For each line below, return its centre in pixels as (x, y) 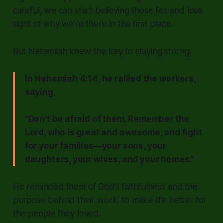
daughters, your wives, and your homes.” (110, 159)
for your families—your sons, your (96, 146)
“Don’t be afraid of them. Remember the (107, 119)
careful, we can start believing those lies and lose (108, 10)
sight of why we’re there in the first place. (93, 24)
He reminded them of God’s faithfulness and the (105, 186)
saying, (40, 92)
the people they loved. (56, 213)
